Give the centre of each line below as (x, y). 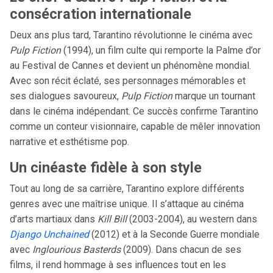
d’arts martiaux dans (54, 219)
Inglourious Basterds (76, 250)
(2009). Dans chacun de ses (181, 250)
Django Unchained (49, 234)
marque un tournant (214, 96)
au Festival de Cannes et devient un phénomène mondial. (130, 66)
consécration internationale (101, 14)
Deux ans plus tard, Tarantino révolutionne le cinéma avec (131, 35)
